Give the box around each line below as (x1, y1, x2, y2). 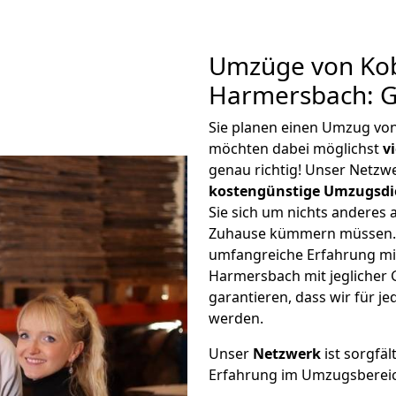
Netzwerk (253, 344, 321, 363)
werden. (209, 308, 263, 328)
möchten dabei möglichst (209, 139, 383, 158)
